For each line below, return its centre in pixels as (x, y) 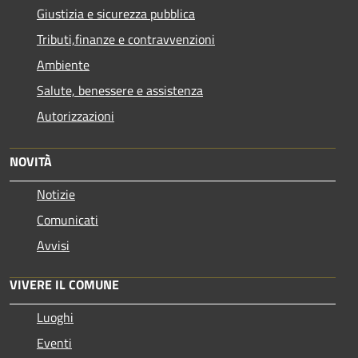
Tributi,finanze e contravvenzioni (126, 39)
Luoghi (55, 317)
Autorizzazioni (76, 115)
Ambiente (63, 64)
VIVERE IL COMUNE (64, 284)
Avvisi (53, 245)
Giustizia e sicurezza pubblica (116, 13)
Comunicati (68, 219)
